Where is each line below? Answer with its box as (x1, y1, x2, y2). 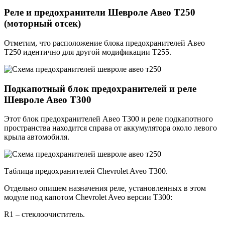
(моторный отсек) (4, 18, 81, 29)
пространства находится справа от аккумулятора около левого (4, 124, 217, 133)
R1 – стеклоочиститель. (4, 210, 85, 219)
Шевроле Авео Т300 (4, 94, 91, 105)
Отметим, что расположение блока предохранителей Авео (4, 38, 205, 47)
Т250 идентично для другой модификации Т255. (4, 47, 171, 56)
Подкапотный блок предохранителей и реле (4, 83, 196, 94)
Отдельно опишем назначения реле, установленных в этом (4, 184, 206, 193)
